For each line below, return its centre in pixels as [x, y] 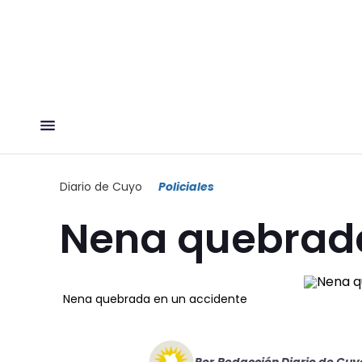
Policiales [186, 186]
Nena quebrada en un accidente [155, 299]
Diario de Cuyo [101, 186]
